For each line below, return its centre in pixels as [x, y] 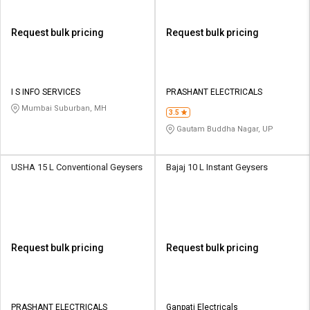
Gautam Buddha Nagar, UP [224, 129]
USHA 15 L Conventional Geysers [77, 167]
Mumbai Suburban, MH [63, 108]
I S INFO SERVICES [46, 92]
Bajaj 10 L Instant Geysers [217, 167]
